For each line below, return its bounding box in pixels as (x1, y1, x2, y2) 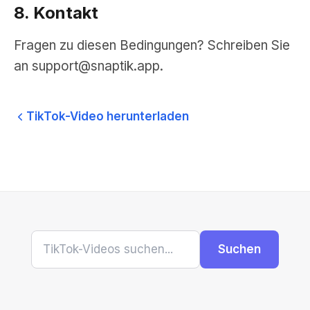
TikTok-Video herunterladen (26, 109, 189, 123)
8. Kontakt (14, 3, 98, 23)
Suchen (218, 241, 262, 256)
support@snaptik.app (32, 58, 160, 74)
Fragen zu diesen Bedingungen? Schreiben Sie (14, 37, 290, 53)
